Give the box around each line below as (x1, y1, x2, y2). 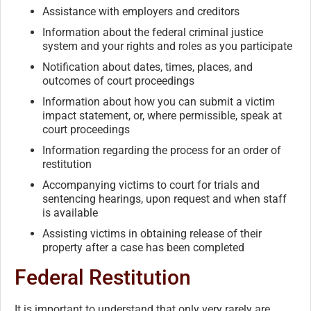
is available (42, 206, 98, 220)
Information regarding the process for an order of (42, 144, 281, 158)
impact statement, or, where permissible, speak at (42, 109, 282, 123)
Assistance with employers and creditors (42, 5, 239, 19)
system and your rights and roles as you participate (42, 40, 292, 53)
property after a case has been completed (42, 241, 244, 255)
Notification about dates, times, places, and (42, 60, 253, 74)
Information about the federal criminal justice (42, 26, 263, 40)
